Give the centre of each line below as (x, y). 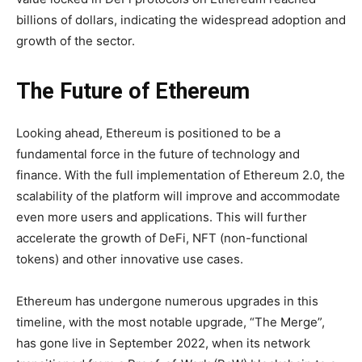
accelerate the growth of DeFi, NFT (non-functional (162, 238)
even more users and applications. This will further (162, 217)
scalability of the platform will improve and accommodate (178, 196)
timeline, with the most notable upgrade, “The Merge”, (170, 322)
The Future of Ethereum (133, 92)
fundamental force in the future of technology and (158, 154)
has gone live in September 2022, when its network (163, 343)
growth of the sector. (76, 41)
